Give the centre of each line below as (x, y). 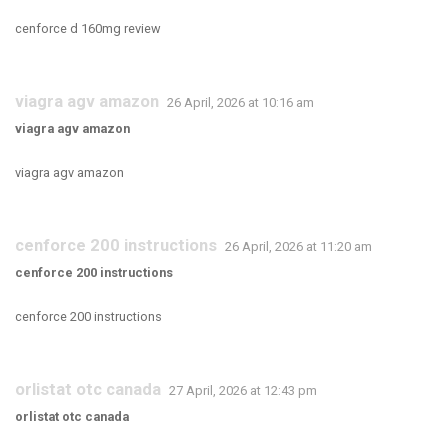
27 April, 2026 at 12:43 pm (243, 390)
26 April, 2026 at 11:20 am (298, 246)
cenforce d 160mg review (88, 28)
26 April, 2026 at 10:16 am (240, 102)
